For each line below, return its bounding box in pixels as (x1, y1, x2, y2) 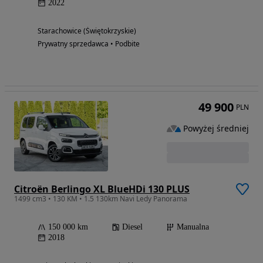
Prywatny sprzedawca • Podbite (38, 38, 140, 49)
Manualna (177, 222, 209, 231)
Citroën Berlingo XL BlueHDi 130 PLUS (14, 182, 190, 195)
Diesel (122, 222, 143, 231)
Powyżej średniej (183, 122, 249, 134)
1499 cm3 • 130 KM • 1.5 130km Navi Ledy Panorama (14, 193, 187, 204)
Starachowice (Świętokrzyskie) (38, 25, 136, 36)
